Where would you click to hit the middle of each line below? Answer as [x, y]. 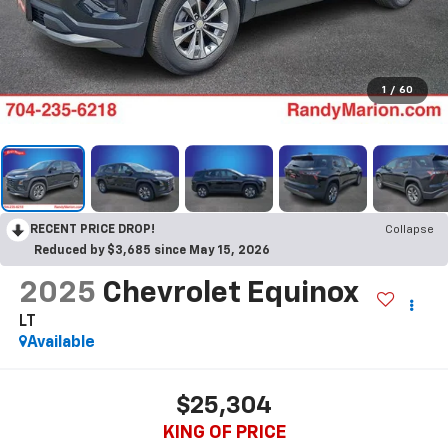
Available [60, 343]
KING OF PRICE [224, 432]
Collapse [409, 230]
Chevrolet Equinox [229, 294]
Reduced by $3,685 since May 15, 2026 [152, 251]
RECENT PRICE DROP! [92, 230]
